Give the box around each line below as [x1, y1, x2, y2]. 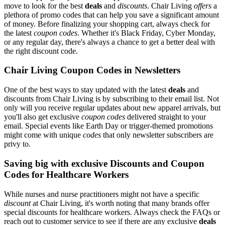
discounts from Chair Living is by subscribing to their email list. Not [4, 94, 219, 103]
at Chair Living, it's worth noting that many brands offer [31, 198, 209, 207]
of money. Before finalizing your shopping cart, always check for [4, 19, 210, 28]
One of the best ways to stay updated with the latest [4, 85, 168, 94]
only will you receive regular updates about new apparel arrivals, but [4, 103, 220, 113]
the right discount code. [4, 46, 78, 55]
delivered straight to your [125, 113, 206, 122]
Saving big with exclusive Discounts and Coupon [4, 158, 204, 169]
